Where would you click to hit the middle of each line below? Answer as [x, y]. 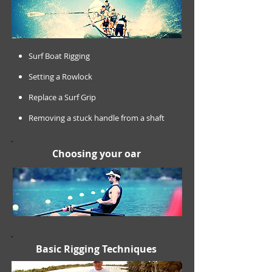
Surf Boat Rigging [59, 56]
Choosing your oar [97, 154]
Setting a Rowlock [60, 77]
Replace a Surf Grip [62, 97]
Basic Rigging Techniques [96, 249]
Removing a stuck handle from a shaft [97, 118]
